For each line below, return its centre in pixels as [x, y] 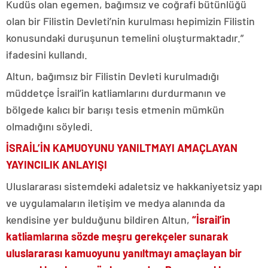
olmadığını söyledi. [49, 126]
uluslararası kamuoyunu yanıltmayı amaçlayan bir [124, 253]
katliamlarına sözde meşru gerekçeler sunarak [117, 236]
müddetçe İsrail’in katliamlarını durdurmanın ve [116, 92]
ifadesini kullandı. [47, 54]
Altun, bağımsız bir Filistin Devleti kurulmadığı [112, 76]
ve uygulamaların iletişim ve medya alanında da [115, 202]
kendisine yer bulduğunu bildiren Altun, [98, 219]
